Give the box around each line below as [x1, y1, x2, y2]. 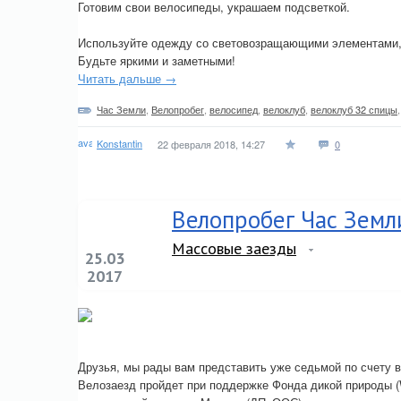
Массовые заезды [172, 238, 296, 259]
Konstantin [97, 135, 142, 150]
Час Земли [97, 102, 146, 116]
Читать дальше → [78, 70, 176, 87]
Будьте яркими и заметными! [78, 52, 235, 69]
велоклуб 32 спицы [311, 102, 397, 116]
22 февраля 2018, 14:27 [158, 137, 265, 151]
